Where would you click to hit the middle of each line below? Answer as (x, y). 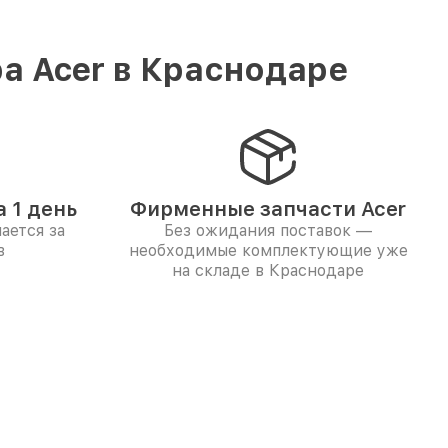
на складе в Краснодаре (268, 270)
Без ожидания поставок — (268, 230)
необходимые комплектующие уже (268, 250)
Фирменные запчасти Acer (268, 209)
